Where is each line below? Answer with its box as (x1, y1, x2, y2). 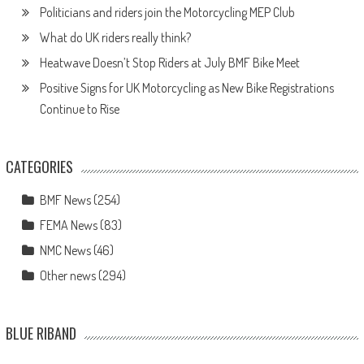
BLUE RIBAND (5, 323, 76, 344)
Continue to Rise (39, 101, 119, 118)
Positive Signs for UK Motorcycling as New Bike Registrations (39, 80, 334, 97)
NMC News (39, 242, 91, 259)
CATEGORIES (5, 156, 73, 178)
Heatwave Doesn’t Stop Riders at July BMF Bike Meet (39, 54, 300, 71)
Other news (39, 267, 96, 284)
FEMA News (39, 217, 97, 234)
